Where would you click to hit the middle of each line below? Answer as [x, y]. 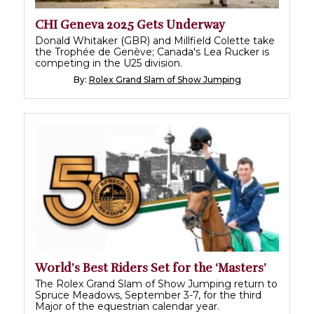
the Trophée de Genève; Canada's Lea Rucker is [152, 52]
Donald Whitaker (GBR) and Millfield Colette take [155, 40]
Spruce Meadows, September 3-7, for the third [148, 295]
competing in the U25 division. [109, 63]
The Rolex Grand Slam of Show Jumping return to [156, 284]
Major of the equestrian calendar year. [127, 306]
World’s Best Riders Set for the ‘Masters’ [151, 268]
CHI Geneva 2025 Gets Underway [130, 25]
